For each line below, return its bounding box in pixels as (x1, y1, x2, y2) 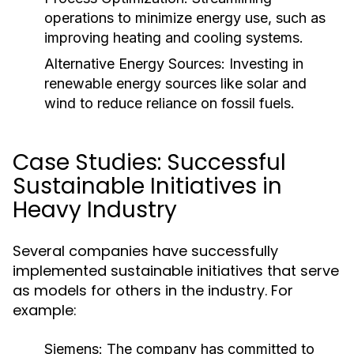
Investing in (225, 55, 303, 72)
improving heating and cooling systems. (44, 29, 303, 46)
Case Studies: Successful (13, 147, 286, 178)
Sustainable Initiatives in (13, 171, 282, 201)
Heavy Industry (13, 194, 177, 225)
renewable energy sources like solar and (44, 75, 307, 92)
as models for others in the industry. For (13, 281, 293, 300)
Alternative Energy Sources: (44, 55, 225, 72)
